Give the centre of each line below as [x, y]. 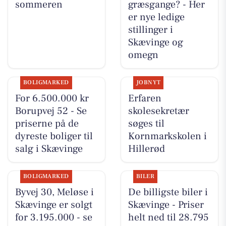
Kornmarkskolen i [167, 136]
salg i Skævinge [49, 149]
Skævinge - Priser [166, 205]
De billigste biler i [168, 192]
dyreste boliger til [54, 136]
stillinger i [150, 30]
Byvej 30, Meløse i [54, 192]
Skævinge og [155, 42]
